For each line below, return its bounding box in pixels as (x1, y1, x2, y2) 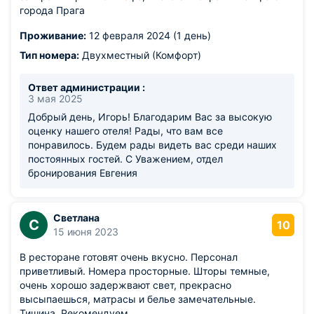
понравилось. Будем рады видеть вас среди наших (28, 139, 277, 151)
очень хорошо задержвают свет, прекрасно (20, 279, 231, 291)
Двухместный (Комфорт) (79, 49, 201, 61)
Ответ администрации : (28, 81, 145, 93)
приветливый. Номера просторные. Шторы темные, (20, 265, 270, 277)
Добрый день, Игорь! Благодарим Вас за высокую (28, 111, 272, 123)
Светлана (53, 212, 100, 224)
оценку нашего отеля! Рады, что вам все (28, 125, 223, 137)
